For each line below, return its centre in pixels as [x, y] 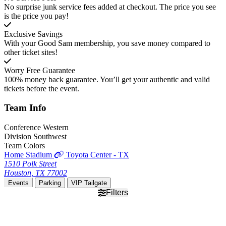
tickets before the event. [42, 88]
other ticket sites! [31, 52]
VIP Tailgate [89, 183]
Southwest [50, 137]
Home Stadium [29, 155]
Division [19, 137]
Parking [50, 183]
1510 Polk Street [30, 164]
